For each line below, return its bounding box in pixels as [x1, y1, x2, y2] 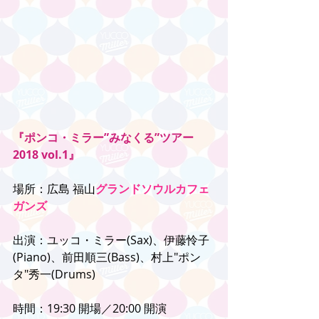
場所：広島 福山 [13, 181, 95, 197]
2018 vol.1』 [13, 147, 80, 163]
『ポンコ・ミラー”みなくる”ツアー [13, 130, 194, 146]
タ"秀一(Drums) [13, 266, 95, 283]
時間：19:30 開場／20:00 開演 [13, 300, 167, 317]
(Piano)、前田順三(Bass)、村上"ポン [13, 249, 201, 266]
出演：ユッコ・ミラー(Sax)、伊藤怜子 [13, 232, 209, 249]
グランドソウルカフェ [95, 181, 209, 197]
